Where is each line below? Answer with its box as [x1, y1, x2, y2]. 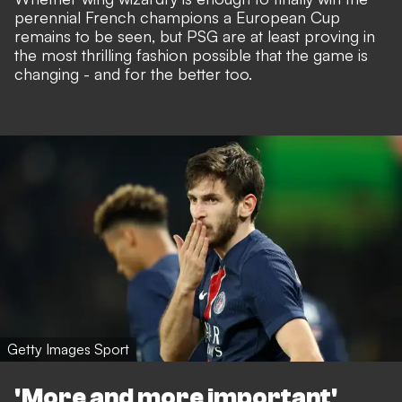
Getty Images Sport [7, 340, 129, 359]
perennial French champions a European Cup [14, 7, 340, 28]
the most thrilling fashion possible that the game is [14, 45, 368, 66]
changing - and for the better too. [14, 64, 252, 84]
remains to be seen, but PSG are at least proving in [14, 26, 375, 47]
